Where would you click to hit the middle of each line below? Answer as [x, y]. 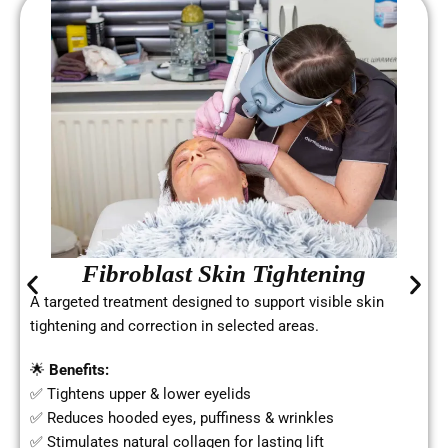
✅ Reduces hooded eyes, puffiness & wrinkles [182, 417]
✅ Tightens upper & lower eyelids [140, 393]
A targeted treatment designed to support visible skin [207, 301]
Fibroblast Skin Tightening [224, 273]
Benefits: [79, 369]
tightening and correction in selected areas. [174, 325]
